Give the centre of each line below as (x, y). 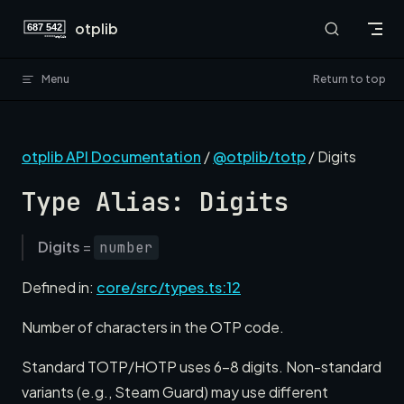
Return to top (349, 79)
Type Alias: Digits (155, 202)
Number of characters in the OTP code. (153, 327)
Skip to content (65, 25)
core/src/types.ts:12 (169, 287)
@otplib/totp (259, 156)
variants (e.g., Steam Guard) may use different (175, 392)
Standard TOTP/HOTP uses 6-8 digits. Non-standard (202, 367)
